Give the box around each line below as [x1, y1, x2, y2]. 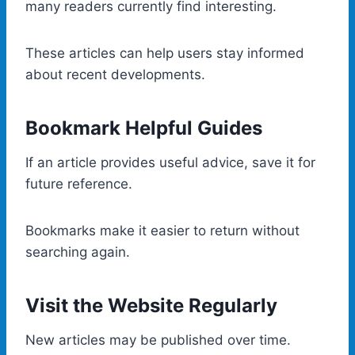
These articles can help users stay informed [25, 44, 304, 61]
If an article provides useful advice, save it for [25, 154, 315, 170]
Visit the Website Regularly [25, 293, 277, 317]
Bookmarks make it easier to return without [25, 222, 300, 239]
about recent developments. [25, 66, 205, 82]
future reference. [25, 175, 132, 192]
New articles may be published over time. [25, 331, 291, 348]
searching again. [25, 243, 130, 260]
